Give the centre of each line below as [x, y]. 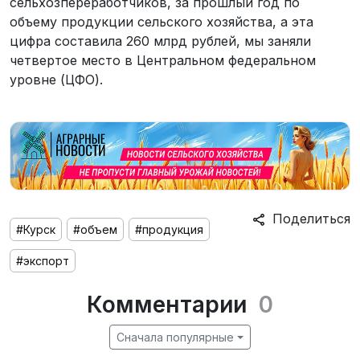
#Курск [36, 230]
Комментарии [167, 305]
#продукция [169, 230]
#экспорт [43, 261]
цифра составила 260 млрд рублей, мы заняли [160, 41]
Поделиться [307, 219]
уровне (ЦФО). [56, 79]
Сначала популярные [176, 337]
